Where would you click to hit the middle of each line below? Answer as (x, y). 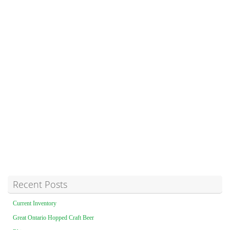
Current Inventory (35, 204)
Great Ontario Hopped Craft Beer (53, 218)
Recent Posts (40, 185)
